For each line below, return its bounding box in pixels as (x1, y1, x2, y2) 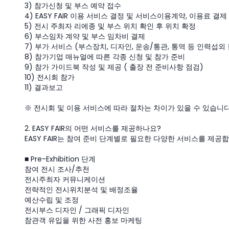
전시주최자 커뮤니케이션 (25, 174, 105, 185)
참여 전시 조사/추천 (25, 164, 89, 174)
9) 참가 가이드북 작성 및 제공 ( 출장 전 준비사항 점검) (25, 62, 203, 72)
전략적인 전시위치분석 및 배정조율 (25, 185, 138, 195)
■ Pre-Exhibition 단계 (25, 154, 96, 164)
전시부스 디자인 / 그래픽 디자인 (25, 205, 129, 215)
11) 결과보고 (25, 82, 63, 93)
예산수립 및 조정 (25, 195, 79, 205)
